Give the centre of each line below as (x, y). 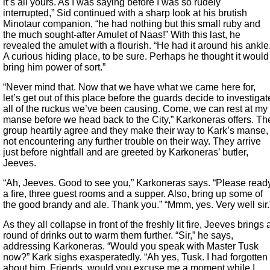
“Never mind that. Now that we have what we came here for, (129, 87)
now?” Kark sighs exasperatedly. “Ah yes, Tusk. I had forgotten (135, 257)
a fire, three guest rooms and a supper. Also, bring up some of (133, 194)
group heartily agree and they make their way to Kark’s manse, (136, 131)
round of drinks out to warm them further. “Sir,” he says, (118, 236)
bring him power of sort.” (54, 67)
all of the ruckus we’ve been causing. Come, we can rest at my (135, 109)
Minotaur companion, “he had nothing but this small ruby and (132, 24)
